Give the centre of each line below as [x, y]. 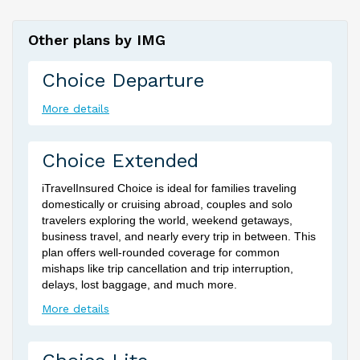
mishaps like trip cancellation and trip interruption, [168, 268]
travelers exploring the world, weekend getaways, [167, 220]
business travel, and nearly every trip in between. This [179, 236]
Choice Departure [123, 80]
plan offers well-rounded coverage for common [161, 252]
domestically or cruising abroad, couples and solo [167, 204]
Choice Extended [120, 161]
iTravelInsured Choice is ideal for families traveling [169, 188]
